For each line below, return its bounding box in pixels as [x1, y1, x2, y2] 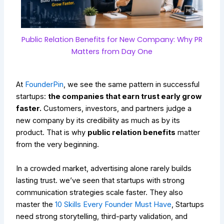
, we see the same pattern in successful [63, 80, 200, 89]
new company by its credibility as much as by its [16, 116, 180, 125]
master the [16, 199, 55, 209]
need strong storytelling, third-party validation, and [16, 211, 188, 221]
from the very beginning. [16, 140, 99, 149]
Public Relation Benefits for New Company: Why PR [21, 34, 202, 45]
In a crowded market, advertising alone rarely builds [16, 163, 192, 173]
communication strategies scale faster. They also [16, 187, 183, 197]
